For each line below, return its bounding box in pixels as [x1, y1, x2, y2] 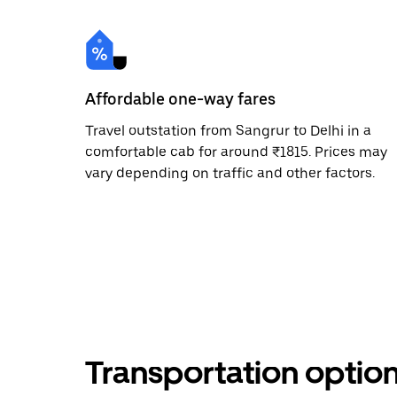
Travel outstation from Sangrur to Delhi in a [85, 121, 371, 139]
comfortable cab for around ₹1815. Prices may [85, 143, 387, 160]
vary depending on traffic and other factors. [85, 164, 375, 182]
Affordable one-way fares [85, 89, 276, 108]
